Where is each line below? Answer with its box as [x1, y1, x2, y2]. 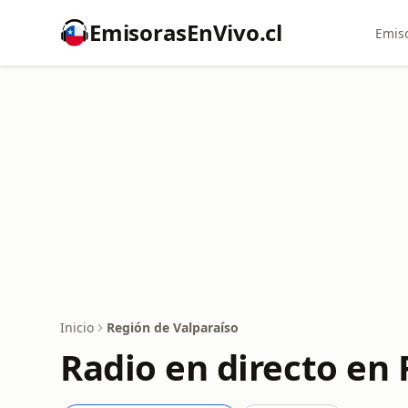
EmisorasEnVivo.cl [89, 17, 282, 47]
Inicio [60, 319, 94, 336]
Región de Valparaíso [107, 319, 239, 336]
